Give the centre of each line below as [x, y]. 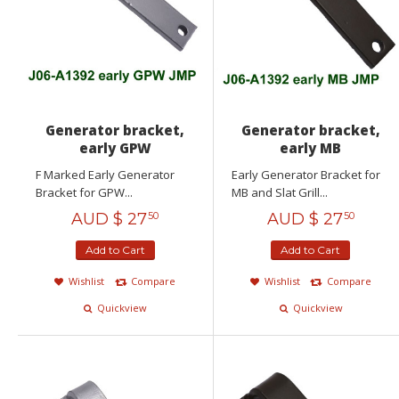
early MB [311, 147]
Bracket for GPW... [84, 192]
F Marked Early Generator [105, 174]
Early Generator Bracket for [305, 174]
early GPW [115, 147]
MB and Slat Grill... [279, 192]
